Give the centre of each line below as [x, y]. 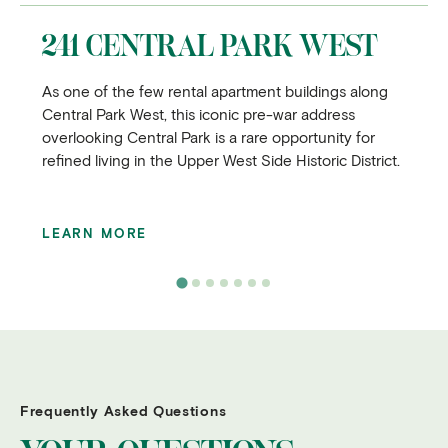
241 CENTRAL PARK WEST [209, 45]
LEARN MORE [95, 232]
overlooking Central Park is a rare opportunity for [208, 136]
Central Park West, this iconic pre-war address [198, 113]
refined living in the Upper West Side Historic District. [221, 159]
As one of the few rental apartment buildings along [215, 90]
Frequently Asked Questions [123, 410]
